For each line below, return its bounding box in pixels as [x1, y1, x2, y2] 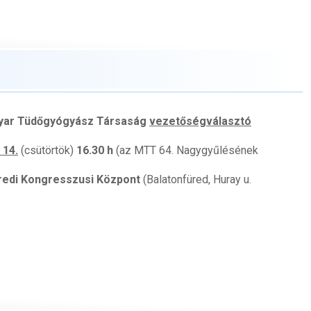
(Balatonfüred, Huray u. [140, 172, 251, 186]
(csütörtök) [18, 143, 76, 157]
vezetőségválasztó [149, 114, 251, 128]
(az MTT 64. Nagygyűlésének [116, 143, 258, 157]
